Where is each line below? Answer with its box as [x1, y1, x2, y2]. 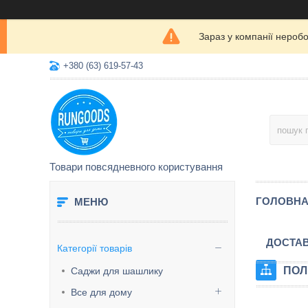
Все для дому [71, 287, 132, 298]
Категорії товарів [57, 243, 132, 254]
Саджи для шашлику [71, 265, 163, 276]
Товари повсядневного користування [49, 161, 223, 173]
